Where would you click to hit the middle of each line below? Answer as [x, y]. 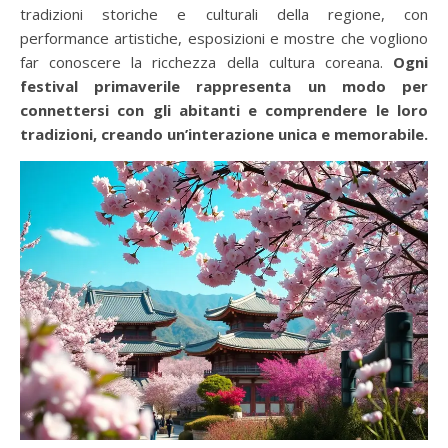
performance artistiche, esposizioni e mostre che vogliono [224, 37]
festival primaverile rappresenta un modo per [224, 85]
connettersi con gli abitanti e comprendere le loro [224, 109]
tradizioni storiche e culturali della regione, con [224, 13]
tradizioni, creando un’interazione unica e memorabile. [224, 133]
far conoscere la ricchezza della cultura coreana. [206, 61]
